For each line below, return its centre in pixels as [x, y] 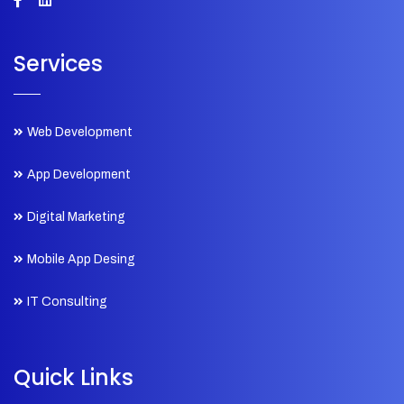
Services [58, 63]
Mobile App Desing [81, 259]
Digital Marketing [76, 216]
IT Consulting [67, 301]
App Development [79, 174]
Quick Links [73, 377]
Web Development [80, 132]
